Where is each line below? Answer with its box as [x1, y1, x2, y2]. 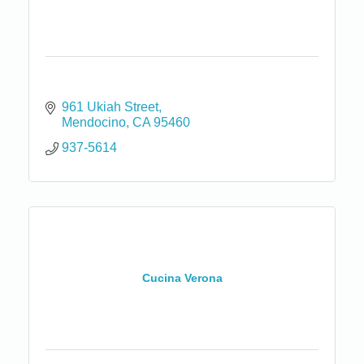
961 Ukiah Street [62, 99, 158, 114]
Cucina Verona [141, 271, 223, 285]
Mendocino [62, 115, 126, 129]
